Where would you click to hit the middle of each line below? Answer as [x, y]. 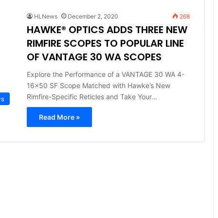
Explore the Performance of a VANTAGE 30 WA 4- [105, 74]
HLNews [45, 16]
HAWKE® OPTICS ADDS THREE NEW [107, 29]
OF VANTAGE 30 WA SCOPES [94, 57]
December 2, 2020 [93, 16]
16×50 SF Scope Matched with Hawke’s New [98, 85]
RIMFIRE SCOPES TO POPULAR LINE [105, 43]
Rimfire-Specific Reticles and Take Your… [92, 96]
